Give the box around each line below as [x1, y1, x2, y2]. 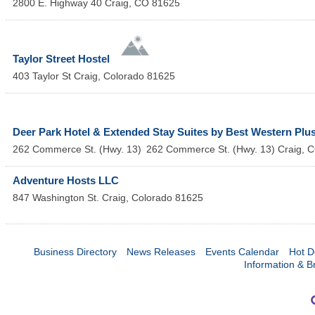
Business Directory [33, 246, 117, 258]
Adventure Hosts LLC [13, 174, 119, 187]
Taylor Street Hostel [13, 53, 110, 65]
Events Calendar [205, 246, 279, 258]
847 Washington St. [13, 192, 99, 204]
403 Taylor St [13, 70, 74, 82]
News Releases [126, 246, 195, 258]
